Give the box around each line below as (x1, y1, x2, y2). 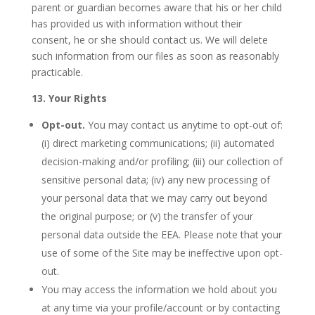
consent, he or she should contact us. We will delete (31, 33, 268, 46)
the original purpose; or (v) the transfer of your (41, 210, 253, 223)
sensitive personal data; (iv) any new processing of (41, 173, 270, 186)
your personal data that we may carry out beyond (41, 191, 267, 205)
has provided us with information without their (31, 17, 242, 30)
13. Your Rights (31, 91, 107, 105)
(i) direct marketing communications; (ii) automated (41, 136, 274, 150)
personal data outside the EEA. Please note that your (41, 228, 282, 241)
